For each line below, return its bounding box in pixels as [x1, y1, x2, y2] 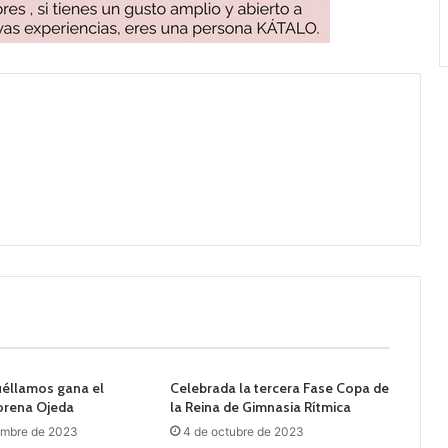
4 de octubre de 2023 [182, 423, 304, 439]
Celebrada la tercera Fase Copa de [169, 378, 389, 397]
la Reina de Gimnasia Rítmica [169, 397, 351, 416]
